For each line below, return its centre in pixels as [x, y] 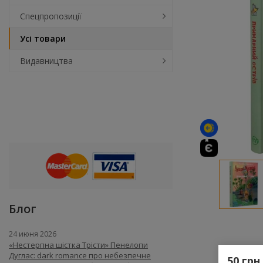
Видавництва [46, 61]
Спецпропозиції [51, 16]
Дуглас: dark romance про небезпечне [80, 255]
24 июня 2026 [33, 234]
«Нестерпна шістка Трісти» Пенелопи [78, 245]
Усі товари [43, 38]
